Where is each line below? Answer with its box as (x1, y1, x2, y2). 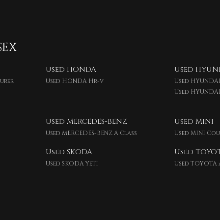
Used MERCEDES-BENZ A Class (45, 129, 137, 137)
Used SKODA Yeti (45, 160, 98, 167)
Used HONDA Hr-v (45, 77, 104, 85)
